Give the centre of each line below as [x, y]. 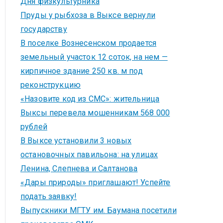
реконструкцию [51, 85]
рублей [34, 127]
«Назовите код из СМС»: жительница [90, 99]
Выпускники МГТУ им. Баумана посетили [99, 210]
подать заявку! [49, 196]
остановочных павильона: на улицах [89, 155]
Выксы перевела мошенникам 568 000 [95, 113]
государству [44, 29]
